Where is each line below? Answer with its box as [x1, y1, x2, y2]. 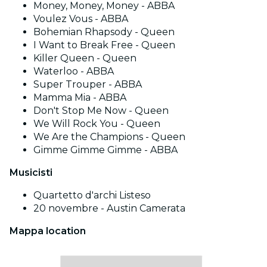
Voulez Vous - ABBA [33, 13, 128, 25]
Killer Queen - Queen [33, 52, 136, 64]
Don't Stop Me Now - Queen [33, 105, 169, 117]
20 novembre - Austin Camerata [33, 203, 185, 215]
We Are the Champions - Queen [33, 131, 185, 143]
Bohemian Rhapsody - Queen [33, 26, 175, 38]
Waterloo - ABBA [33, 66, 114, 77]
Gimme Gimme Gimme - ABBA [33, 144, 178, 156]
